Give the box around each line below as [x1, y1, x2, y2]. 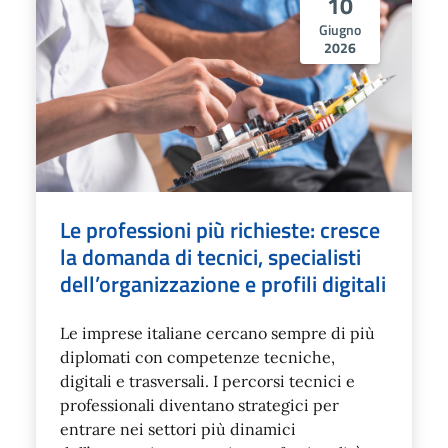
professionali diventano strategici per [60, 394, 339, 415]
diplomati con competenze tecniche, [60, 346, 335, 367]
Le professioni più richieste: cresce [60, 212, 380, 246]
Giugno [319, 19, 361, 41]
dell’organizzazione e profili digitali [60, 266, 386, 300]
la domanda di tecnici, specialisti [60, 239, 361, 273]
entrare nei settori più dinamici [60, 418, 296, 439]
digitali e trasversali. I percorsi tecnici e [60, 370, 355, 391]
